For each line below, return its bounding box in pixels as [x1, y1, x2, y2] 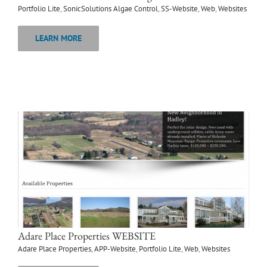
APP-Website [94, 244, 136, 254]
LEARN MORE [35, 33, 82, 44]
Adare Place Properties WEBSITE [18, 229, 156, 243]
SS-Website [161, 4, 198, 14]
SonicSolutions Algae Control [63, 4, 158, 14]
